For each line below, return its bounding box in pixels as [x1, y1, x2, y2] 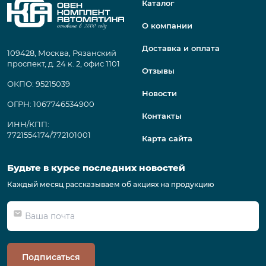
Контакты [142, 110, 182, 121]
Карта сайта [142, 133, 192, 143]
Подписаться [22, 252, 80, 262]
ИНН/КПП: [7, 119, 49, 129]
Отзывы [142, 65, 175, 75]
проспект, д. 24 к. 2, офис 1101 [7, 58, 120, 68]
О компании [142, 20, 192, 30]
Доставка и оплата [142, 43, 220, 53]
